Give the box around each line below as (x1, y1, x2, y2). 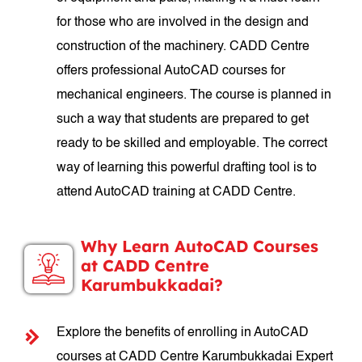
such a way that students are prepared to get (57, 113, 309, 126)
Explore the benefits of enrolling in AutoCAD (57, 326, 309, 339)
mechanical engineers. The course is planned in (57, 89, 332, 102)
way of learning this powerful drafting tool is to (57, 162, 318, 175)
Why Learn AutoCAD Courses (81, 236, 319, 256)
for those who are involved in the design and (57, 16, 309, 29)
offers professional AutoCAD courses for (57, 65, 286, 78)
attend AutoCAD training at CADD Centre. (57, 186, 297, 199)
